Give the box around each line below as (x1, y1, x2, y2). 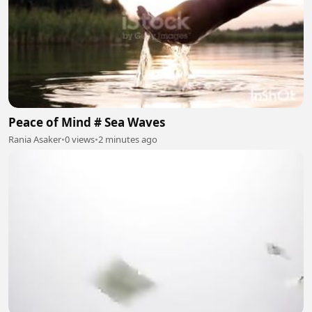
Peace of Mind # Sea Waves (8, 114, 165, 130)
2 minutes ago (98, 133, 157, 146)
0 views (65, 133, 95, 146)
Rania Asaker (8, 133, 61, 146)
